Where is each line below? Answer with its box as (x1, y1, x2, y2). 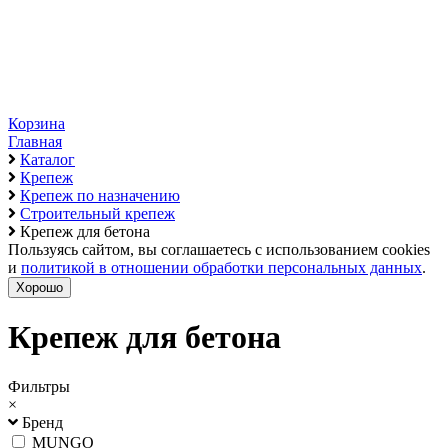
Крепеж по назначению (20, 187, 180, 204)
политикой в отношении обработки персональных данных (21, 259, 422, 276)
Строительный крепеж (20, 205, 175, 222)
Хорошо (16, 280, 63, 295)
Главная (8, 133, 62, 150)
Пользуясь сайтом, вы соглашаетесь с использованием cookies (8, 241, 430, 258)
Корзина (8, 115, 65, 132)
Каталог (20, 151, 75, 168)
